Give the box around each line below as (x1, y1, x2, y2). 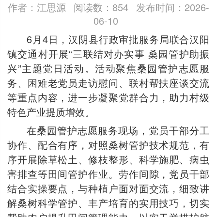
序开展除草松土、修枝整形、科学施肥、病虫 (7, 152, 209, 166)
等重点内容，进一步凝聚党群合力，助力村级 (7, 90, 209, 104)
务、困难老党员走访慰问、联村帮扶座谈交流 (7, 75, 209, 90)
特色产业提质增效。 (7, 104, 94, 119)
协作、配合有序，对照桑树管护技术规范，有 (7, 138, 209, 152)
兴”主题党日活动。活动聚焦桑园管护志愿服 (7, 61, 209, 75)
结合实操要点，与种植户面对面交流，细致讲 (7, 181, 209, 195)
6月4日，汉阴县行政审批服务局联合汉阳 (27, 31, 209, 46)
